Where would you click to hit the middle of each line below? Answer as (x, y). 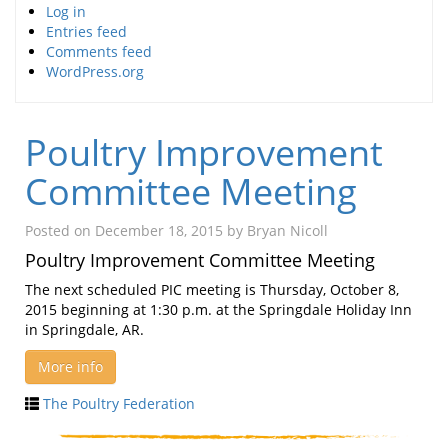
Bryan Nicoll (287, 230)
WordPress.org (95, 71)
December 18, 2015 (159, 230)
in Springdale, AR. (84, 329)
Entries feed (86, 31)
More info (70, 366)
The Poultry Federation (119, 403)
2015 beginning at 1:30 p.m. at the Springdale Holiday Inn (218, 309)
